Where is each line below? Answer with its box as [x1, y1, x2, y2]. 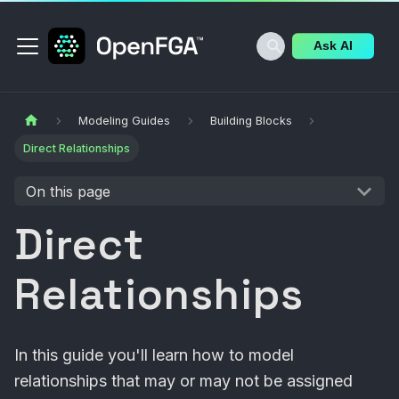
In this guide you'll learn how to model [14, 346, 294, 365]
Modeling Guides [78, 114, 171, 128]
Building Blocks [209, 114, 292, 128]
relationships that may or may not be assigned [14, 371, 353, 391]
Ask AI [313, 39, 353, 53]
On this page [25, 182, 110, 200]
